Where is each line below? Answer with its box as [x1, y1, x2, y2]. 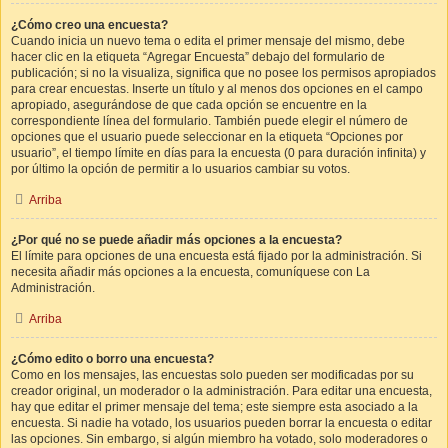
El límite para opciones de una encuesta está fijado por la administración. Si [11, 249, 422, 263]
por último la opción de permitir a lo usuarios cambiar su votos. [11, 162, 350, 176]
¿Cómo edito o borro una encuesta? [11, 352, 214, 366]
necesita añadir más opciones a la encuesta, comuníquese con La [11, 265, 370, 279]
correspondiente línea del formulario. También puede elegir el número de [11, 114, 408, 128]
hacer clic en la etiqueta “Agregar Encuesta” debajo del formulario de [11, 50, 385, 64]
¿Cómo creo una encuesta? [11, 18, 168, 32]
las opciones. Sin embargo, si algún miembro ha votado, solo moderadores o [11, 432, 428, 446]
